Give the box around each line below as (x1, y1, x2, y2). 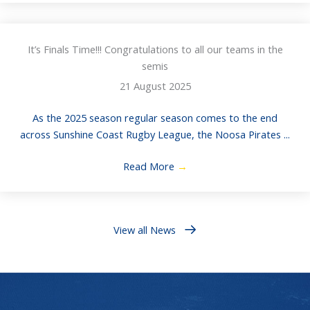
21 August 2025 (119, 79, 191, 93)
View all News (113, 222, 176, 237)
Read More (122, 159, 177, 174)
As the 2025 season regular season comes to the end (33, 111, 277, 125)
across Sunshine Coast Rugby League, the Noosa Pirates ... (20, 127, 290, 142)
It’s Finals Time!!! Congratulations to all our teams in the (27, 42, 283, 57)
